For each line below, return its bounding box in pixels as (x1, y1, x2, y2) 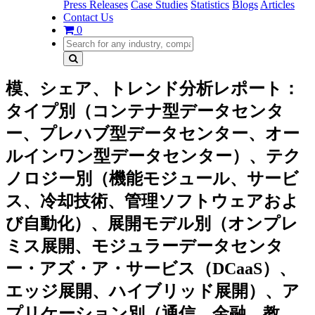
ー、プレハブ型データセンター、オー (6, 124, 300, 143)
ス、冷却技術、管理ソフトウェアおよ (6, 192, 299, 210)
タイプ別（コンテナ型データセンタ (6, 102, 284, 120)
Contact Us (63, 11, 113, 23)
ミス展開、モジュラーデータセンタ (6, 237, 283, 255)
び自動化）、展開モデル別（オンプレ (6, 214, 298, 233)
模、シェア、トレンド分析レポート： (6, 79, 300, 98)
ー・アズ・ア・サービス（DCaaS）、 (6, 259, 296, 278)
